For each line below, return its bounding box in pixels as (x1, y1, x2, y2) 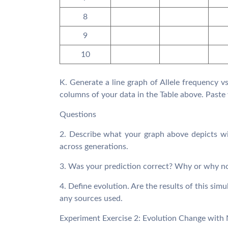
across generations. (60, 142, 128, 151)
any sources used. (60, 194, 123, 203)
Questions (60, 110, 96, 119)
